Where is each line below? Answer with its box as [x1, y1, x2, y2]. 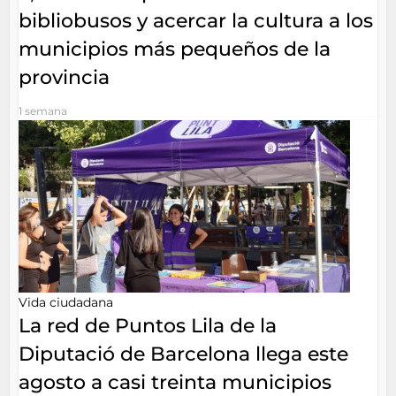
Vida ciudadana [19, 294, 114, 310]
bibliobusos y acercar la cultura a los [19, 9, 374, 33]
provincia [19, 65, 110, 89]
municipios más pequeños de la [19, 37, 331, 61]
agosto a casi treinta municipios [19, 370, 332, 394]
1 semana [19, 104, 68, 118]
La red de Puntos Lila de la [19, 314, 278, 338]
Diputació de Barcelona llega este [19, 342, 349, 366]
